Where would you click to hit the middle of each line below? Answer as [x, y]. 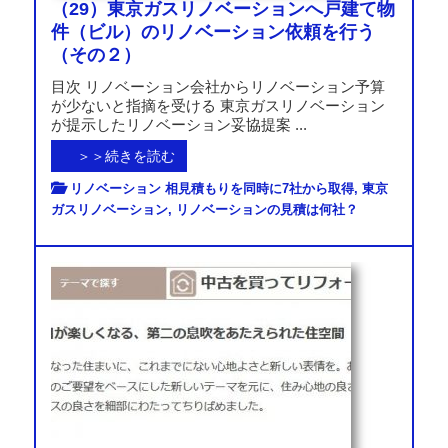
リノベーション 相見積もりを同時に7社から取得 [211, 188]
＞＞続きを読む [118, 155]
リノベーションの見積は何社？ [266, 209]
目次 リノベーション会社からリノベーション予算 [217, 86]
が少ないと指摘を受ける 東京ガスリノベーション [217, 105]
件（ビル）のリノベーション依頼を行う [212, 31]
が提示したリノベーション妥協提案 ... [178, 124]
